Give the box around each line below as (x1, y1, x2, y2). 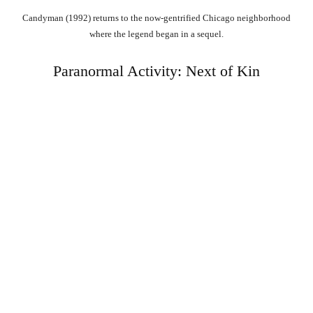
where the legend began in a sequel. (89, 29, 224, 40)
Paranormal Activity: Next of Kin (53, 62, 260, 80)
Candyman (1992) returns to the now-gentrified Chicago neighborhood (22, 13, 291, 24)
